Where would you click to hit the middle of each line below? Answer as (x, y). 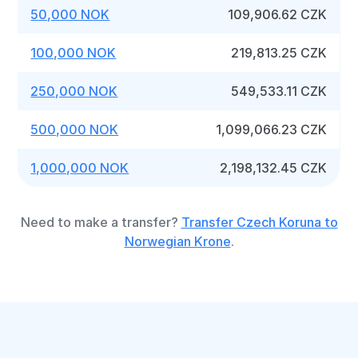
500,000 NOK (75, 129)
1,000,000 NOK (80, 168)
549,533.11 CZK (279, 91)
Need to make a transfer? (101, 222)
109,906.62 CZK (278, 14)
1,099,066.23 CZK (272, 129)
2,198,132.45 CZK (274, 168)
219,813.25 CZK (279, 53)
